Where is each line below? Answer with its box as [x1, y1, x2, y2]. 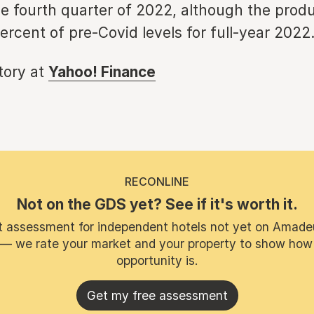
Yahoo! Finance [48, 63, 156, 81]
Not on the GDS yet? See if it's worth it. [16, 196, 298, 213]
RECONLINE [125, 175, 189, 189]
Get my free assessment [86, 288, 228, 303]
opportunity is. [116, 253, 198, 268]
